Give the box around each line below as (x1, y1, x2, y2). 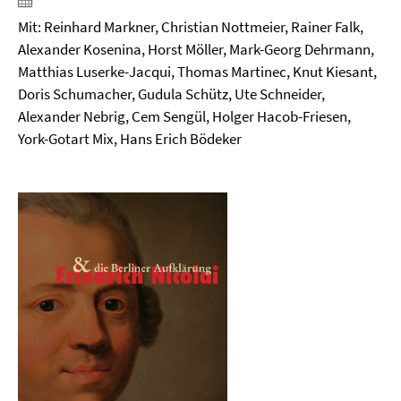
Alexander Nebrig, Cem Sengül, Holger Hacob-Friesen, (18, 107, 351, 126)
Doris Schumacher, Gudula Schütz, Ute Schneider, (18, 84, 325, 104)
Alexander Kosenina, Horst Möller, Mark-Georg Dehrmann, (18, 39, 374, 59)
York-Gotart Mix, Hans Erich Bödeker (18, 129, 242, 149)
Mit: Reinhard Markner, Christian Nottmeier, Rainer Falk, (18, 17, 363, 37)
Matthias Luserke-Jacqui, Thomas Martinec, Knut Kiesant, (18, 62, 377, 81)
